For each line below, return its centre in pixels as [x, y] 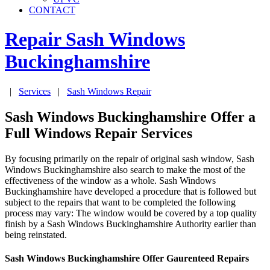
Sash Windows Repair [109, 91]
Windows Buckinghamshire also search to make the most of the [125, 169]
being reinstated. [36, 234]
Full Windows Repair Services [99, 133]
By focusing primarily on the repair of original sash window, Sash [130, 159]
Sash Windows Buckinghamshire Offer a [130, 117]
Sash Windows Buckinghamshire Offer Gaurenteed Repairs [127, 258]
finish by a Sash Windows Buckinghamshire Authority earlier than [130, 224]
